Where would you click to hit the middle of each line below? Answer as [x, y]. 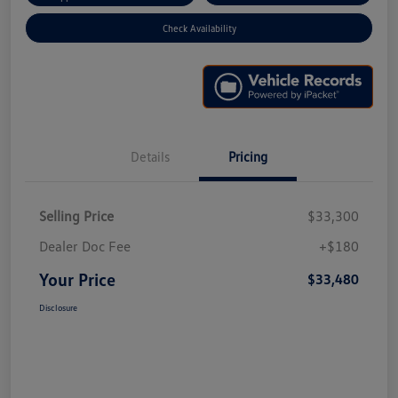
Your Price [77, 279]
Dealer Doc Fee [85, 247]
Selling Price [76, 216]
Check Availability [199, 28]
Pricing [248, 157]
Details [150, 157]
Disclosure [58, 308]
